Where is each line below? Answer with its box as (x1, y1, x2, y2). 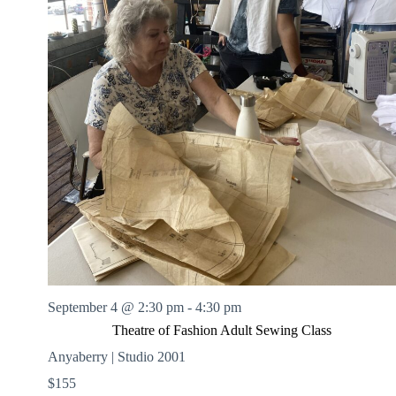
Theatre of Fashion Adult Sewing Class (112, 322, 331, 338)
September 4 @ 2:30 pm (48, 299, 184, 315)
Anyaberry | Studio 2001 (48, 348, 186, 364)
